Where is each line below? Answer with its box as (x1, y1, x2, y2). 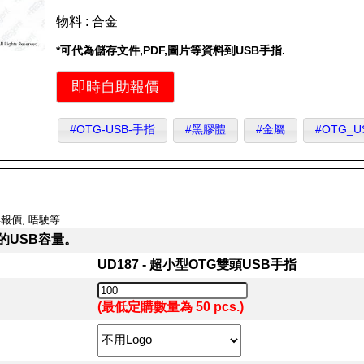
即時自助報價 (71, 78, 160, 95)
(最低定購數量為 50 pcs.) (97, 299, 244, 314)
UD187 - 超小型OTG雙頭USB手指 (97, 257, 297, 271)
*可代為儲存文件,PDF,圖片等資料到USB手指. (56, 44, 286, 58)
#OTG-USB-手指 (69, 123, 155, 136)
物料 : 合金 (56, 14, 119, 28)
